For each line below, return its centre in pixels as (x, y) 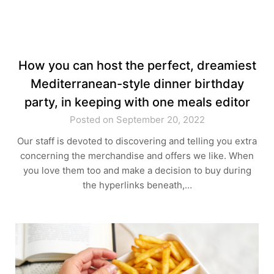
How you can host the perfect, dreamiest (137, 65)
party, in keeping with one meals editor (137, 102)
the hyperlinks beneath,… (137, 185)
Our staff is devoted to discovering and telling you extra (137, 141)
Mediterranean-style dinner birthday (137, 84)
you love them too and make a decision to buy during (137, 170)
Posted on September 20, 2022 (137, 120)
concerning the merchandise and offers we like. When (137, 156)
